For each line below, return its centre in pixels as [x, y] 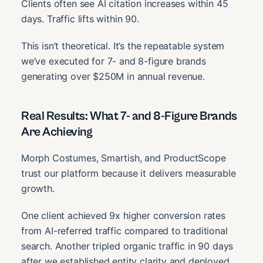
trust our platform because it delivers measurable [129, 173]
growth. [38, 188]
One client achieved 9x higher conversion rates [123, 215]
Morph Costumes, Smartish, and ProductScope [124, 158]
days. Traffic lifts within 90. [80, 19]
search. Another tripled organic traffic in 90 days [127, 246]
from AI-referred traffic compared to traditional [124, 230]
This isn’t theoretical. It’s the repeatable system [123, 46]
